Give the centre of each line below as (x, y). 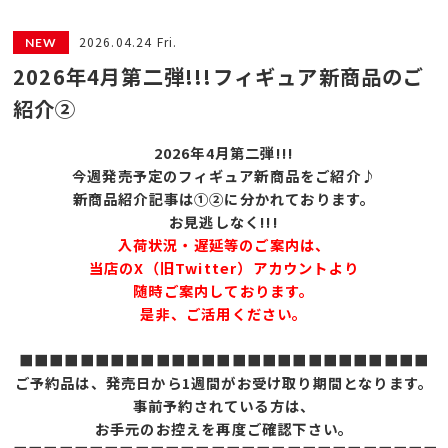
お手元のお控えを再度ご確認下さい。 (224, 428)
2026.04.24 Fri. (128, 41)
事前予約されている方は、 (224, 405)
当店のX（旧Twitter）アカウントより (224, 267)
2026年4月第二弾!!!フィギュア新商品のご (219, 75)
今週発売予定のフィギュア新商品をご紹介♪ (223, 175)
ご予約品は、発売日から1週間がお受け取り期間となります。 (224, 382)
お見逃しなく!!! (224, 221)
